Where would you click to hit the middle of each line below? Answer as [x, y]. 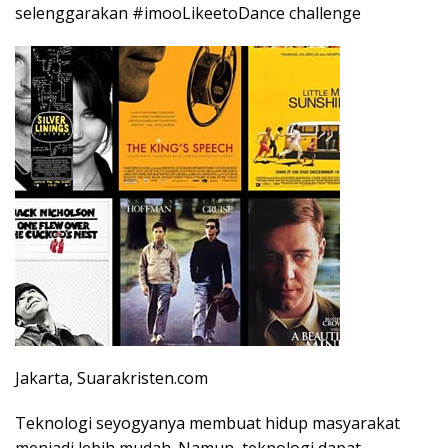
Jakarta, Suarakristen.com [111, 378]
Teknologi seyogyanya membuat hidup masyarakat [207, 423]
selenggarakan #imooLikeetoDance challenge [188, 13]
